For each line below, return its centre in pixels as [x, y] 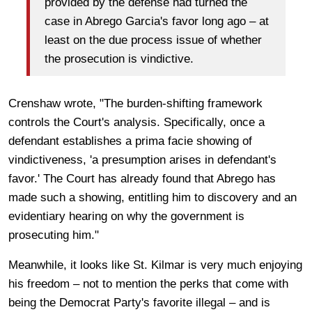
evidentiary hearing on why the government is [126, 216]
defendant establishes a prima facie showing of [130, 141]
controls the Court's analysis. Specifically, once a [136, 122]
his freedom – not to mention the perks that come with [148, 283]
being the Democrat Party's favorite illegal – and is [139, 302]
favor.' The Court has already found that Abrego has [142, 178]
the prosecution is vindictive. [119, 59]
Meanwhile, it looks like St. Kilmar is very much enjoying [155, 265]
